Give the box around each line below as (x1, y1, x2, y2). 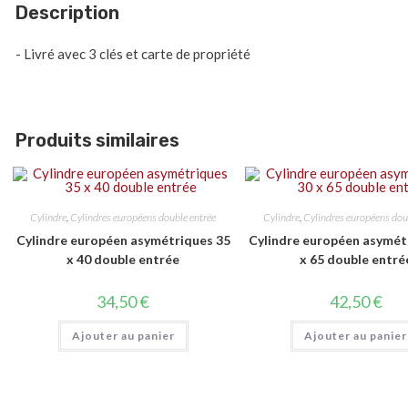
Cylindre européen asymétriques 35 (15, 232, 230, 248)
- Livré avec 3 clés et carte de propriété (15, 46, 251, 62)
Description (15, 2, 120, 24)
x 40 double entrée (66, 251, 180, 267)
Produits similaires (15, 129, 180, 151)
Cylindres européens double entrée (70, 210, 217, 224)
